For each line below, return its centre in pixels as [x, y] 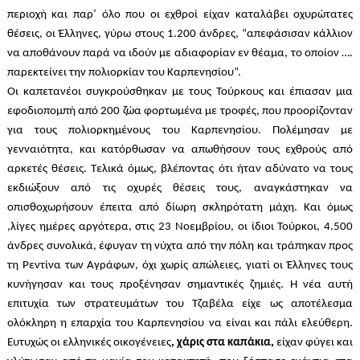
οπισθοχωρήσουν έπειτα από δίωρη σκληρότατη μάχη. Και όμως [180, 208]
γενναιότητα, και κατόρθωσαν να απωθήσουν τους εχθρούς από [180, 150]
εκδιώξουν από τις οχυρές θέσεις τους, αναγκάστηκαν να [180, 189]
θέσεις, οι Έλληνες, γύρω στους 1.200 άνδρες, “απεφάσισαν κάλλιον [180, 35]
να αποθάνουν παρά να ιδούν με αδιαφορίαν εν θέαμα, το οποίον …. [180, 54]
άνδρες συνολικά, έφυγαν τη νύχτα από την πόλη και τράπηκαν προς [180, 247]
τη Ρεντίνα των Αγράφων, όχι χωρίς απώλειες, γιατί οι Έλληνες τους [180, 266]
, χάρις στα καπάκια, [223, 343]
